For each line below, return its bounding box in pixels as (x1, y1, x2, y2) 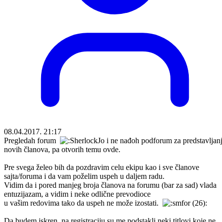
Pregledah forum (4, 136, 60, 145)
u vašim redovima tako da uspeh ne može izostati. (4, 198, 163, 207)
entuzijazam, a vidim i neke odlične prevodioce (4, 189, 151, 198)
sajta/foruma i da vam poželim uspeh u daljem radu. (4, 171, 165, 180)
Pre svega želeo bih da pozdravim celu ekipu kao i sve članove (4, 163, 199, 171)
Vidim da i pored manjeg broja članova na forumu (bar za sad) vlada (4, 180, 217, 189)
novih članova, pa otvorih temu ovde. (4, 145, 120, 154)
